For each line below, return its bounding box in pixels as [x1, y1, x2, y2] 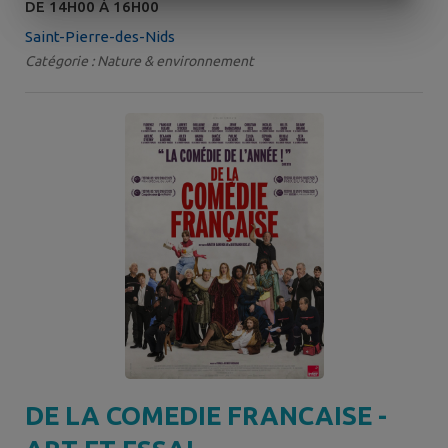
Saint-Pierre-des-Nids [25, 28, 175, 46]
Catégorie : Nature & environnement [25, 53, 254, 70]
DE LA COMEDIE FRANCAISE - [25, 400, 387, 430]
